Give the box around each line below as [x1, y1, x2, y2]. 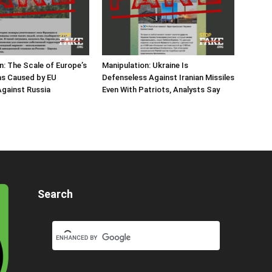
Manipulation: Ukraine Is [102, 61, 188, 70]
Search [38, 188, 73, 201]
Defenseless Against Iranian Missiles [102, 73, 234, 83]
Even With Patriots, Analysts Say [102, 85, 220, 95]
